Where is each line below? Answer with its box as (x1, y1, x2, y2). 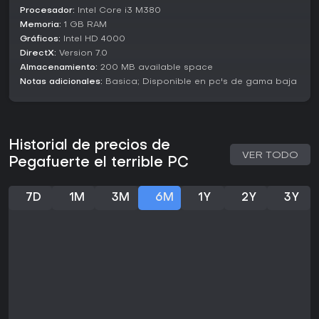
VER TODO (242, 151, 298, 161)
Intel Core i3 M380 (75, 6, 161, 16)
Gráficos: (20, 35, 61, 44)
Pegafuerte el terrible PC (9, 156, 189, 171)
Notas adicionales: (20, 78, 103, 87)
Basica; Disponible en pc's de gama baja (103, 78, 297, 87)
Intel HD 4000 (61, 35, 125, 44)
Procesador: (20, 6, 75, 16)
